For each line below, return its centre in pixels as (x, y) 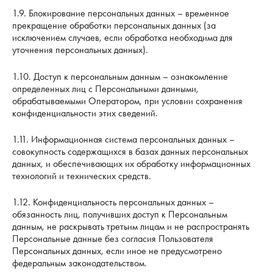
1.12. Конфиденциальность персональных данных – (113, 202)
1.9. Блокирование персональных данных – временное (121, 13)
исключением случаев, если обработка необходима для (122, 38)
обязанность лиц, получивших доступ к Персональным (120, 214)
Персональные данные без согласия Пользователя (113, 238)
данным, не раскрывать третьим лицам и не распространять (131, 226)
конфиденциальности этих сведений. (85, 113)
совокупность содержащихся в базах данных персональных (130, 151)
